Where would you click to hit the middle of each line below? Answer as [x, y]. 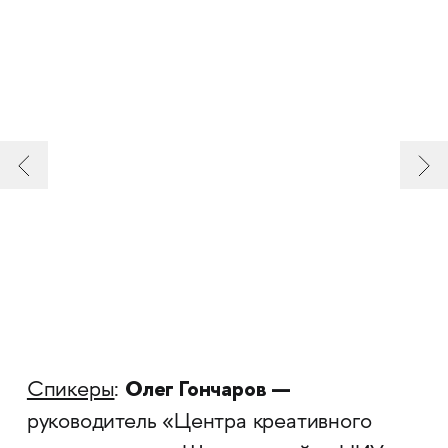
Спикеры [70, 391]
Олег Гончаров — [208, 389]
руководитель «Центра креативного [199, 423]
